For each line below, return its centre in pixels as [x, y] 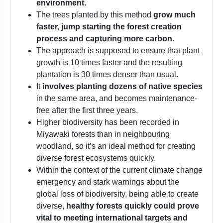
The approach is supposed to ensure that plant [118, 51]
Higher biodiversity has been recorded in [108, 122]
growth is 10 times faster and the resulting [109, 63]
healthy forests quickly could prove [133, 206]
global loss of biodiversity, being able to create [117, 194]
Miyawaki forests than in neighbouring [103, 134]
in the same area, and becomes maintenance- [117, 99]
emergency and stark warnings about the [108, 182]
